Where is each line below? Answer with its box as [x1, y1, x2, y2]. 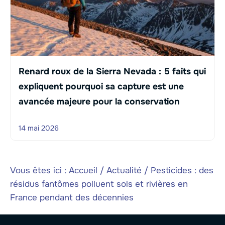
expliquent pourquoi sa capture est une [19, 81, 184, 92]
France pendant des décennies [10, 192, 134, 203]
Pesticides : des [151, 165, 213, 176]
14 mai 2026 [19, 124, 59, 133]
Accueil [69, 165, 97, 176]
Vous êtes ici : [10, 165, 69, 176]
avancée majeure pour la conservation [19, 96, 180, 107]
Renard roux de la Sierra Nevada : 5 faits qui [19, 66, 206, 77]
